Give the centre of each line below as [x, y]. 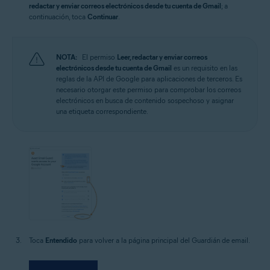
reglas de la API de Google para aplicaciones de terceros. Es [149, 79]
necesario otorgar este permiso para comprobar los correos [149, 90]
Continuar [103, 17]
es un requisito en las [205, 68]
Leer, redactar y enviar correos [162, 57]
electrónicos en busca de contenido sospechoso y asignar [145, 101]
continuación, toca [58, 17]
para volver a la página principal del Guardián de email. [164, 240]
